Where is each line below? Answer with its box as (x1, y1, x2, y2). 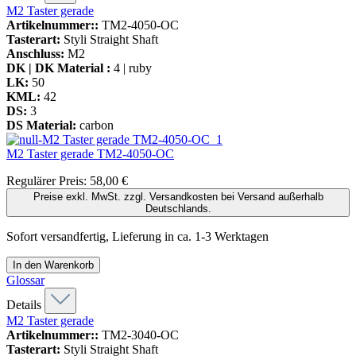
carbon (79, 118, 114, 132)
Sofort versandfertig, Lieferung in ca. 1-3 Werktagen (6, 229, 269, 243)
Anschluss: (6, 46, 64, 60)
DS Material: (6, 118, 76, 132)
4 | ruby (114, 60, 152, 75)
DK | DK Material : (6, 60, 110, 75)
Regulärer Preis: (6, 173, 90, 188)
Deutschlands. (145, 202, 211, 215)
